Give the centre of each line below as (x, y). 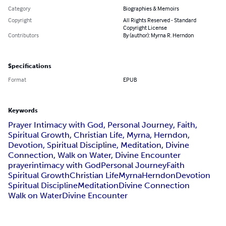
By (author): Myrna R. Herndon (158, 35)
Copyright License (145, 28)
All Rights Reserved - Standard (160, 20)
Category (19, 9)
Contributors (23, 35)
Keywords (23, 111)
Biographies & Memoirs (151, 9)
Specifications (30, 66)
